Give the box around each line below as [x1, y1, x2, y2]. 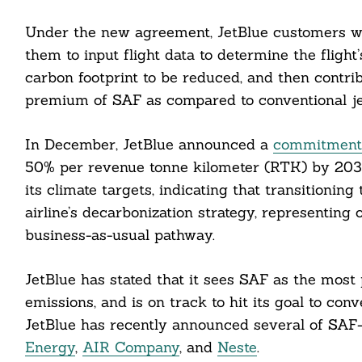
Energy [24, 337, 75, 356]
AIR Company [82, 337, 179, 356]
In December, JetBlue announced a [24, 134, 273, 154]
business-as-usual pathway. [24, 225, 215, 244]
